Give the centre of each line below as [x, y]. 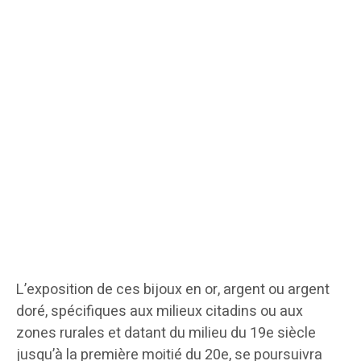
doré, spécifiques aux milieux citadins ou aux [160, 312]
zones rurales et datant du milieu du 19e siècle [166, 334]
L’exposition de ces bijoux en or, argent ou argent [173, 290]
